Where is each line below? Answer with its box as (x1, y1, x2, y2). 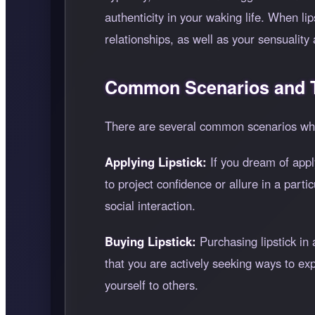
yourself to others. (105, 276, 198, 293)
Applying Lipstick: (105, 153, 207, 170)
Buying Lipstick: (105, 232, 196, 250)
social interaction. (105, 196, 195, 214)
